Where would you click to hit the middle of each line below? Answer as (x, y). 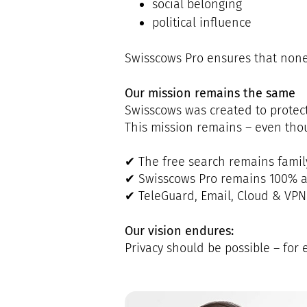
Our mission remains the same (210, 93)
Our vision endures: (179, 231)
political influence (202, 22)
